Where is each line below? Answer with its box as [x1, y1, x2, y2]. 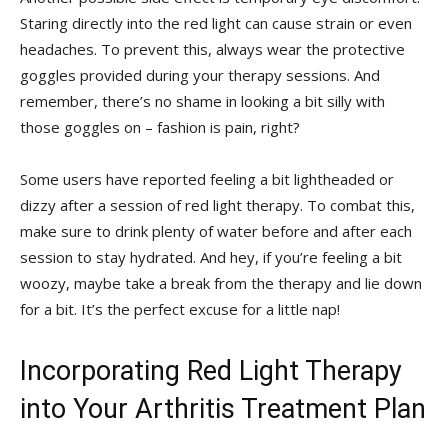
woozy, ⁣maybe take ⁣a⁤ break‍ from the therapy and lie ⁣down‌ [20, 272, 422, 293]
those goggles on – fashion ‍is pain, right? [20, 116, 300, 137]
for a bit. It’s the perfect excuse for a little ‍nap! [20, 298, 340, 319]
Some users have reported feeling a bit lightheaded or [20, 168, 394, 189]
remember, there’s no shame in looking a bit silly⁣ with [20, 90, 385, 111]
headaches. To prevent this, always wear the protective [20, 38, 405, 59]
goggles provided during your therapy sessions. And [20, 64, 380, 85]
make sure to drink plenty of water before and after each [20, 220, 412, 241]
